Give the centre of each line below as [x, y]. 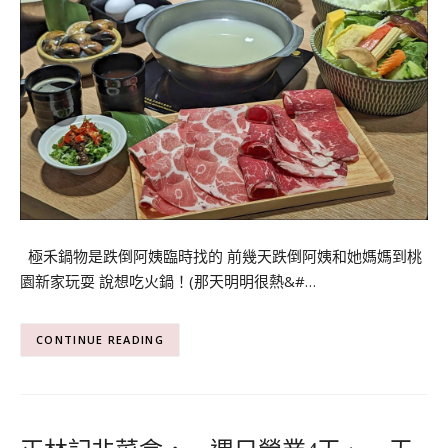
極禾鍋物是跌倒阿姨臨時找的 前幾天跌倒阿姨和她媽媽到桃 [221, 255]
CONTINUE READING [100, 340]
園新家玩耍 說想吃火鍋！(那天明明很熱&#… [168, 280]
